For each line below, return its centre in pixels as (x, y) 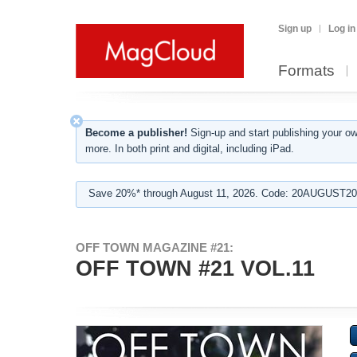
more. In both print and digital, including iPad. (190, 149)
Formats (306, 71)
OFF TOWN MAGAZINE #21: (155, 247)
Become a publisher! (136, 133)
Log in (342, 29)
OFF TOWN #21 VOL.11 (195, 269)
